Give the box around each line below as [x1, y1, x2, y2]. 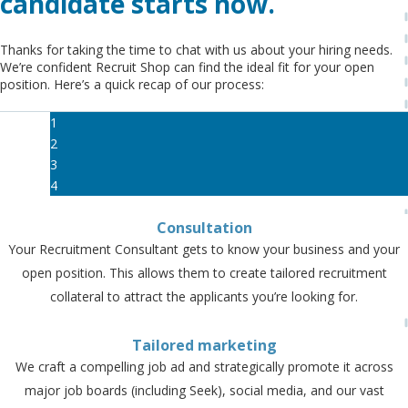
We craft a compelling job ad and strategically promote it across [15, 358, 393, 376]
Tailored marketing [131, 335, 277, 356]
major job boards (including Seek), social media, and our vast [24, 382, 384, 400]
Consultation [156, 218, 252, 239]
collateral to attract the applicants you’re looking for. [50, 288, 358, 306]
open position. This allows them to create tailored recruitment [21, 264, 387, 282]
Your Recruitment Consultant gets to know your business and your [8, 240, 400, 259]
